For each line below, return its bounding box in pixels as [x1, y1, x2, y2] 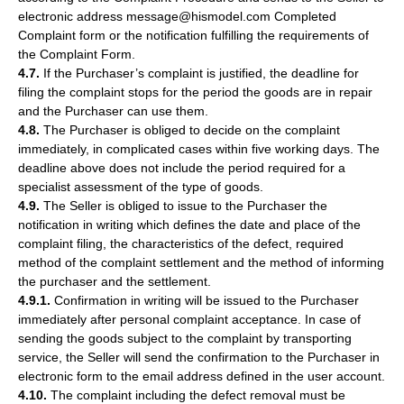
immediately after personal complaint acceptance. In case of [18, 312, 361, 326]
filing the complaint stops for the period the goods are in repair [18, 85, 372, 99]
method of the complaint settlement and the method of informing [18, 255, 384, 270]
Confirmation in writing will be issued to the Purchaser [50, 293, 359, 308]
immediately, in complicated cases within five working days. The [18, 142, 380, 156]
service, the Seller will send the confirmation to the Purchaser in [18, 350, 380, 364]
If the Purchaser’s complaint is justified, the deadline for [40, 66, 359, 80]
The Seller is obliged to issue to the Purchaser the [40, 198, 327, 213]
